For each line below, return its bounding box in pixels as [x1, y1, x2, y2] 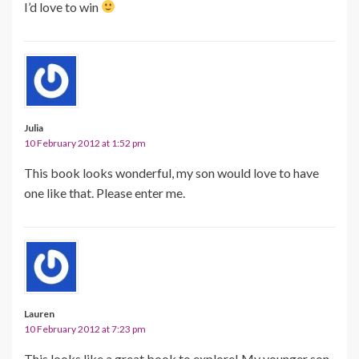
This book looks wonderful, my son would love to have [24, 164, 319, 180]
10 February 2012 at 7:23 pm [24, 322, 146, 335]
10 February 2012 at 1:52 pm [24, 136, 146, 149]
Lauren [24, 307, 54, 320]
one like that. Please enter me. [24, 184, 185, 200]
